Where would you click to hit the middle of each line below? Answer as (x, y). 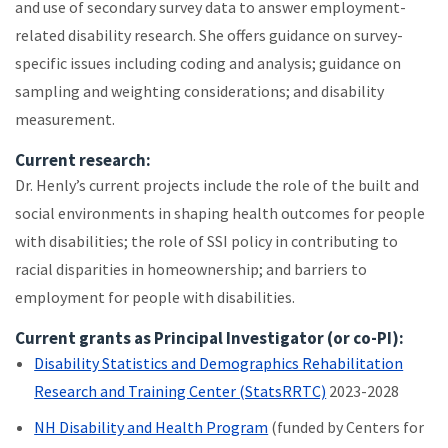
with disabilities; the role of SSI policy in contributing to (206, 241)
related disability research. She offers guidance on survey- (209, 35)
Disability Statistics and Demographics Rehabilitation (219, 363)
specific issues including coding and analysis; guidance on (208, 63)
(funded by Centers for (346, 427)
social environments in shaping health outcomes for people (220, 213)
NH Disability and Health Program (151, 427)
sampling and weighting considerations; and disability (199, 91)
